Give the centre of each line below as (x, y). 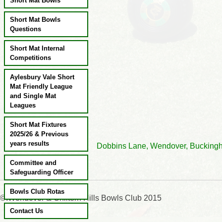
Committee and (33, 163)
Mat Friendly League (41, 86)
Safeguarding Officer (42, 172)
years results (29, 143)
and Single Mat (33, 96)
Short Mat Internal (37, 48)
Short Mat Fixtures (38, 125)
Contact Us (27, 211)
